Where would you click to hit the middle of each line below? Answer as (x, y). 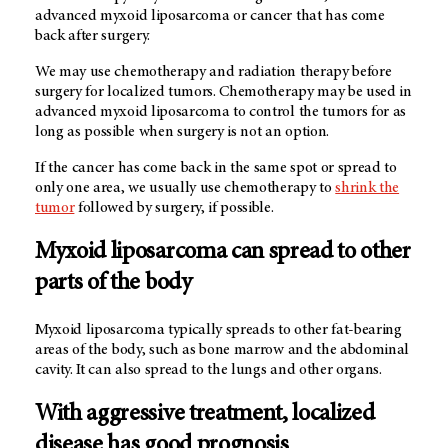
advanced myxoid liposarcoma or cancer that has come (210, 15)
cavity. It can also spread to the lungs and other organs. (208, 369)
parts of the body (113, 283)
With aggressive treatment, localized (205, 414)
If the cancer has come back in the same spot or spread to (216, 167)
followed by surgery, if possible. (174, 207)
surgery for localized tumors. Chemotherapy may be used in (223, 91)
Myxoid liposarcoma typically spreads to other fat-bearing (218, 329)
